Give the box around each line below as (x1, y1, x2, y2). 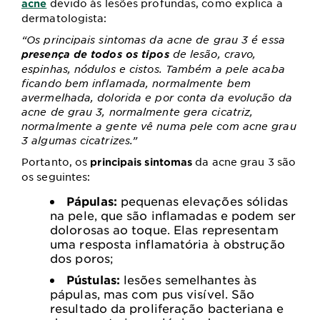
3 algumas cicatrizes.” (21, 134, 138, 147)
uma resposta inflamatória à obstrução (50, 236, 285, 251)
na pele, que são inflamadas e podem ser (50, 208, 296, 223)
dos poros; (50, 251, 114, 266)
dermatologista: (21, 11, 107, 25)
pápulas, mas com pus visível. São (50, 286, 255, 301)
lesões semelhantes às (119, 272, 257, 287)
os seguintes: (21, 170, 91, 184)
